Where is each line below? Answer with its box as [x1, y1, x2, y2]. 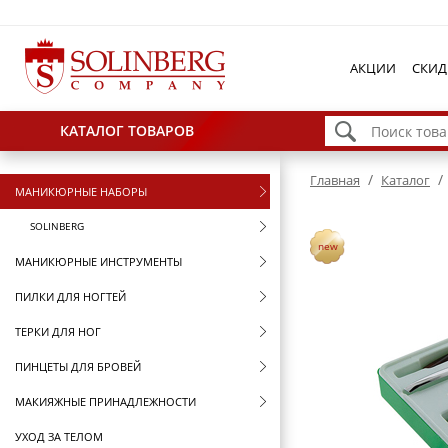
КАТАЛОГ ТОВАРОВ [60, 121, 194, 140]
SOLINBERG [30, 219, 84, 233]
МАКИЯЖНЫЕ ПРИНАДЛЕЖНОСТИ [15, 394, 196, 409]
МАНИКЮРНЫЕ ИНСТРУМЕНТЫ [15, 254, 182, 269]
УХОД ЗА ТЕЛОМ [15, 429, 103, 444]
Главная [310, 171, 360, 189]
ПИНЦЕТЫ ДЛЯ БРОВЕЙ [15, 359, 141, 374]
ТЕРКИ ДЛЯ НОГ [15, 324, 101, 339]
